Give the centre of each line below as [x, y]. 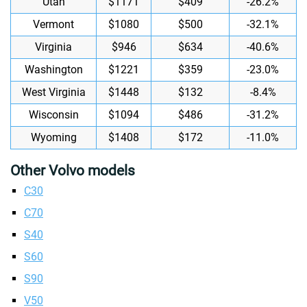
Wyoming [53, 137]
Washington [53, 70]
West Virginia [53, 92]
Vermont [53, 24]
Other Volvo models [73, 171]
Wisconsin [53, 115]
